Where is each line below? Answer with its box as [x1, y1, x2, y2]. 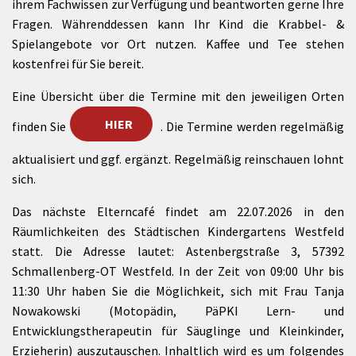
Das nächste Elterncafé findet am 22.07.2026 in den [12, 203, 344, 219]
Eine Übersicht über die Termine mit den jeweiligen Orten [12, 88, 344, 104]
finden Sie [12, 118, 70, 134]
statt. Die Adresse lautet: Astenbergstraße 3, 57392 [12, 243, 344, 259]
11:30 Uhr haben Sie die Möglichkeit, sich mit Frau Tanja [12, 283, 344, 299]
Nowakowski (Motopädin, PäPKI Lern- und [12, 303, 344, 319]
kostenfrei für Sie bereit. [12, 56, 144, 72]
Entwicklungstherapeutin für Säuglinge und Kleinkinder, [12, 323, 344, 339]
